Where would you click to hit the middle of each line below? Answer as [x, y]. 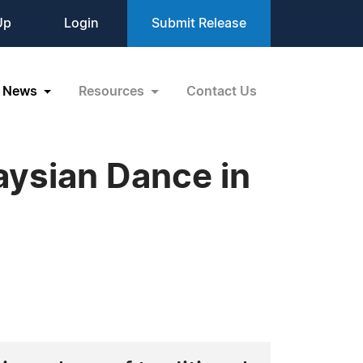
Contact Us [222, 91]
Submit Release [199, 23]
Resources [113, 91]
